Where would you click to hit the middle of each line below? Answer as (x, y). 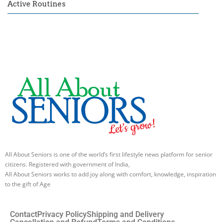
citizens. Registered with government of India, (67, 164)
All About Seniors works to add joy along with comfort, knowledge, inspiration (111, 174)
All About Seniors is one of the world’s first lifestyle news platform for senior (109, 154)
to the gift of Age (28, 184)
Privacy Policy (62, 214)
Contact (24, 214)
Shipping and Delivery (125, 214)
